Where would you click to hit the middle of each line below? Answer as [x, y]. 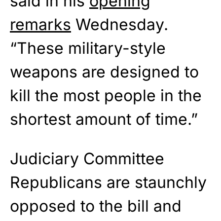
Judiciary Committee [87, 158]
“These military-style [88, 48]
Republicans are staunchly [108, 182]
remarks [40, 24]
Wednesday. [120, 24]
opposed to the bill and [96, 206]
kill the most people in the [106, 95]
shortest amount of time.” [104, 119]
